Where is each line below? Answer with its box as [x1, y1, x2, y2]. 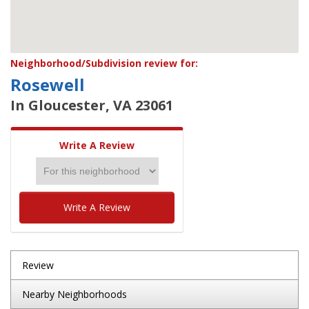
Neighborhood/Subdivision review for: [10, 57, 198, 70]
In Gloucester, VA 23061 [10, 96, 173, 114]
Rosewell [10, 73, 85, 96]
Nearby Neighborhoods [22, 288, 127, 301]
